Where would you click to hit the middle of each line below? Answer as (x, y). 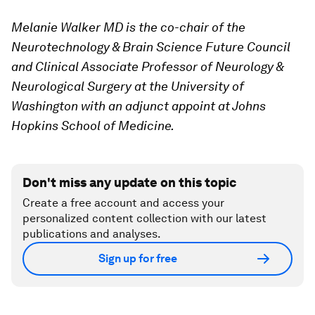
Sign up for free (138, 259)
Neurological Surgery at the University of (128, 86)
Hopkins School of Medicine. (93, 125)
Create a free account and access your (123, 202)
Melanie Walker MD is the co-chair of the (128, 27)
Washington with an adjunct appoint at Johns (139, 105)
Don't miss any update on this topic (129, 182)
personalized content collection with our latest (144, 218)
